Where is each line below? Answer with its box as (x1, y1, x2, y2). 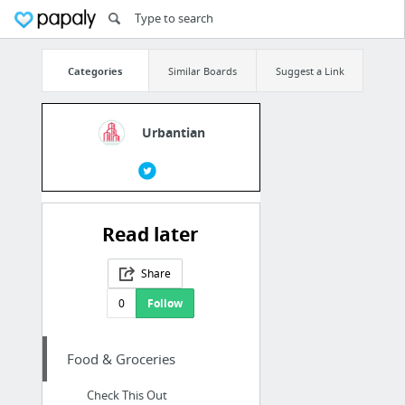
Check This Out (86, 386, 167, 403)
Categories (68, 63, 123, 78)
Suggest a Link (275, 63, 344, 78)
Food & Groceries (66, 349, 175, 368)
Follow (147, 295, 184, 311)
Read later (102, 221, 200, 248)
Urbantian (142, 124, 206, 142)
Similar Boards (167, 63, 237, 78)
